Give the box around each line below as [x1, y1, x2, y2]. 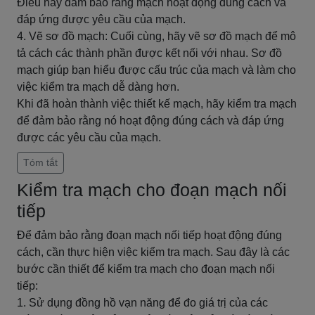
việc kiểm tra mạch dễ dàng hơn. [17, 81, 179, 93]
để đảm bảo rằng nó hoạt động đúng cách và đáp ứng [17, 115, 284, 127]
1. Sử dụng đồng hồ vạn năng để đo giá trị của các [17, 297, 268, 309]
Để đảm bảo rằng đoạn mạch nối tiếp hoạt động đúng [17, 229, 282, 241]
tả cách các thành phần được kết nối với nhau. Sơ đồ [17, 47, 282, 59]
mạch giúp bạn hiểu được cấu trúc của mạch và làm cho [17, 64, 296, 76]
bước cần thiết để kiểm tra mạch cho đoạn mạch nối [17, 263, 275, 275]
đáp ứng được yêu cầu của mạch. [17, 13, 186, 25]
